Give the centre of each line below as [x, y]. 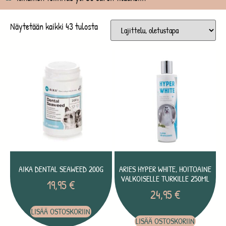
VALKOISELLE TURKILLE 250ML [165, 179]
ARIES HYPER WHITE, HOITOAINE [165, 169]
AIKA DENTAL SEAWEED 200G [61, 169]
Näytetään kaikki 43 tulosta [54, 26]
